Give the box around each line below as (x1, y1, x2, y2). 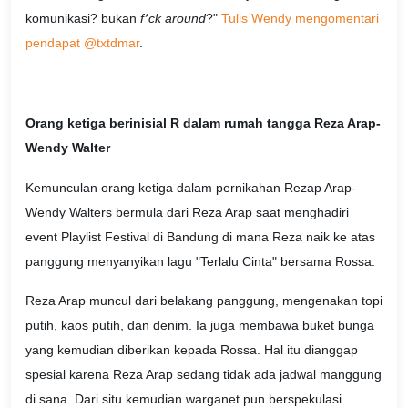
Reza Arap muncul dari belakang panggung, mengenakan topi (25, 293, 382, 309)
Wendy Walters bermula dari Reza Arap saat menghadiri (25, 204, 349, 219)
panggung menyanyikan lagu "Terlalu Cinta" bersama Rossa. (25, 253, 375, 269)
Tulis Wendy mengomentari (221, 11, 379, 26)
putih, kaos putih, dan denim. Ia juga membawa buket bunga (25, 318, 374, 333)
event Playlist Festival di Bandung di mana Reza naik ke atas (25, 229, 375, 244)
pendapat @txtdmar (25, 36, 139, 51)
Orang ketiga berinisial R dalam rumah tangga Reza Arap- (25, 115, 381, 130)
